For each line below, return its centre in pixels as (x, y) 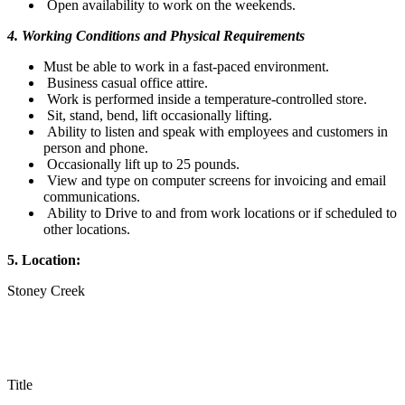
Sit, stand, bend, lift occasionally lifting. (158, 116)
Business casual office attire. (126, 83)
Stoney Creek (46, 291)
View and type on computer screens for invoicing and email (215, 181)
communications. (92, 197)
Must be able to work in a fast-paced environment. (186, 67)
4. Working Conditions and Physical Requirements (156, 36)
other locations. (87, 230)
